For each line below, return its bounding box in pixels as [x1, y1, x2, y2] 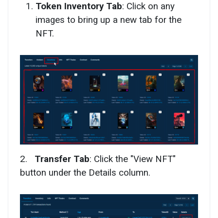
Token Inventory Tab [36, 1, 122, 12]
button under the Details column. [20, 167, 150, 178]
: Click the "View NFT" [90, 153, 176, 164]
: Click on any [122, 1, 175, 12]
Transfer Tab [35, 153, 90, 164]
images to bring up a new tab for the [36, 15, 182, 26]
